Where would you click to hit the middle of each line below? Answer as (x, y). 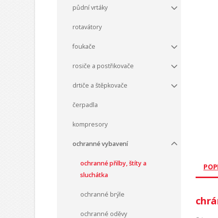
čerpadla (85, 105)
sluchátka (94, 175)
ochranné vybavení (100, 144)
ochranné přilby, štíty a (113, 163)
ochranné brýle (102, 194)
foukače (84, 46)
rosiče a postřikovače (103, 66)
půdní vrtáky (90, 8)
